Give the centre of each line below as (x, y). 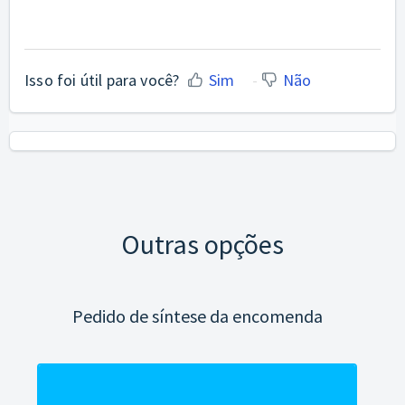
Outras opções (202, 244)
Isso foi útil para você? (102, 80)
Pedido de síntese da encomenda (197, 316)
